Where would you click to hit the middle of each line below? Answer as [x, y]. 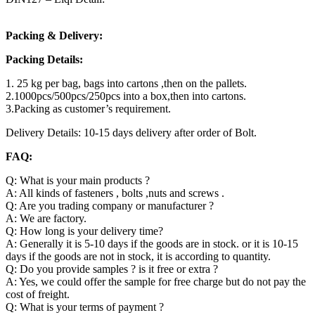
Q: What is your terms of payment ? [85, 307]
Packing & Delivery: [54, 36]
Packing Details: [44, 60]
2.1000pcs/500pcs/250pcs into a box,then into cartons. [126, 96]
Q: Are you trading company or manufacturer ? [110, 206]
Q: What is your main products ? [78, 181]
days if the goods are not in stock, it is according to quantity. [138, 257]
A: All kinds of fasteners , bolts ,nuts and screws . [115, 193]
